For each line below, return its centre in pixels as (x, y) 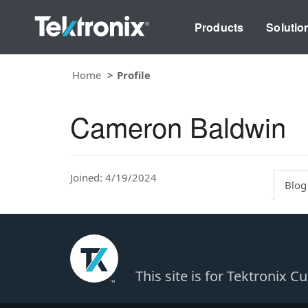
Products (219, 27)
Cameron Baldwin (178, 126)
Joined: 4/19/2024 (113, 177)
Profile (134, 75)
